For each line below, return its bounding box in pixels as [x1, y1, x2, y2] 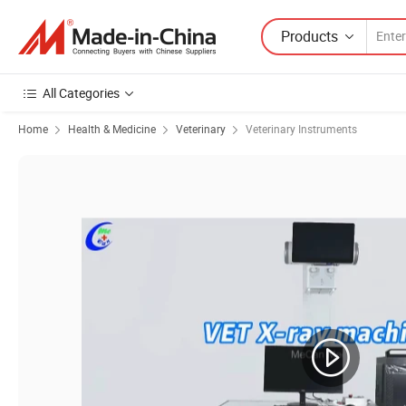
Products [281, 25, 338, 46]
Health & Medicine [68, 121, 156, 136]
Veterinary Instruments [246, 121, 357, 136]
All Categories [43, 84, 120, 101]
